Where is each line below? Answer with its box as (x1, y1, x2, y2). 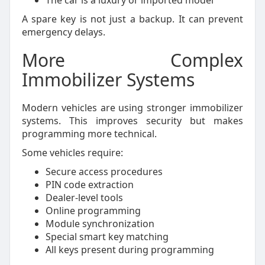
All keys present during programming (45, 243, 214, 256)
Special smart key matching (45, 230, 169, 243)
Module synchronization (45, 217, 154, 230)
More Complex (21, 48, 244, 72)
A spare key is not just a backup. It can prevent (21, 12, 244, 25)
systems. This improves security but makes (21, 114, 244, 127)
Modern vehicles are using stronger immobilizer (21, 101, 244, 114)
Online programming (45, 204, 141, 217)
